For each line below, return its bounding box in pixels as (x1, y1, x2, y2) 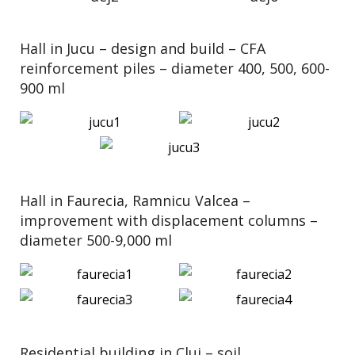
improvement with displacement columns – (20, 211, 318, 230)
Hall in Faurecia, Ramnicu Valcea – (20, 191, 250, 210)
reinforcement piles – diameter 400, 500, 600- (20, 59, 330, 78)
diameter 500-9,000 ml (20, 231, 172, 250)
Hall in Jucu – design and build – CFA (20, 39, 265, 58)
